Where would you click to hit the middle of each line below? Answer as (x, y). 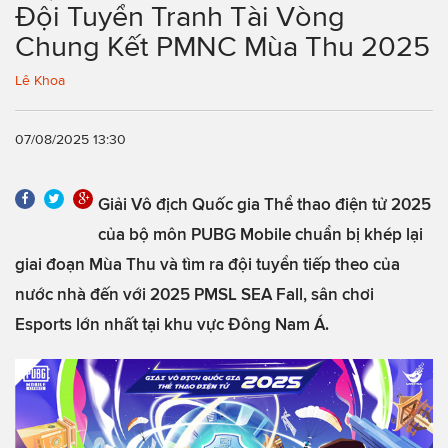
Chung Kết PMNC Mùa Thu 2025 (222, 46)
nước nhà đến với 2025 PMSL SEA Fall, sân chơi (194, 293)
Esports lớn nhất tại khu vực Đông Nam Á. (172, 323)
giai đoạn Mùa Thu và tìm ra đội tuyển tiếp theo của (207, 263)
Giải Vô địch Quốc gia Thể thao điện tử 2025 (264, 203)
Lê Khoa (40, 80)
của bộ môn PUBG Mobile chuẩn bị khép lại (260, 233)
